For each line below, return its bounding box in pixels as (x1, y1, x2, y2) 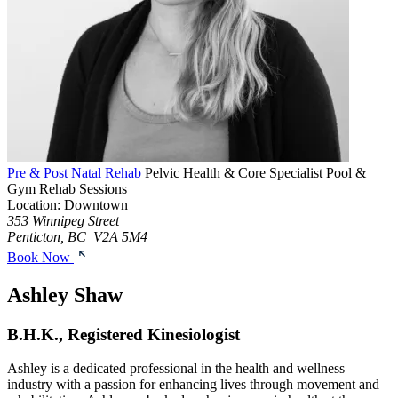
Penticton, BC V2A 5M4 (7, 228, 147, 244)
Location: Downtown (7, 196, 128, 212)
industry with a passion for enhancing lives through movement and (7, 377, 379, 393)
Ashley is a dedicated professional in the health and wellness (7, 361, 345, 377)
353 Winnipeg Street (7, 212, 119, 228)
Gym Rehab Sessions (7, 180, 127, 196)
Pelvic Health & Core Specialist (145, 164, 322, 180)
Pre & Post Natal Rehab (7, 164, 141, 180)
